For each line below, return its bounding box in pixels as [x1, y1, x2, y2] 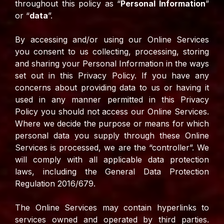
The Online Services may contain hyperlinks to [15, 202, 209, 213]
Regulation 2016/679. [15, 178, 98, 189]
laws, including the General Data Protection [15, 166, 209, 177]
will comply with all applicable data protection [15, 154, 209, 165]
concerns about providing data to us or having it [15, 82, 209, 93]
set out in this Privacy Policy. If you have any [15, 70, 209, 81]
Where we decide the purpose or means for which [15, 118, 209, 129]
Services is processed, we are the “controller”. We [15, 142, 209, 153]
